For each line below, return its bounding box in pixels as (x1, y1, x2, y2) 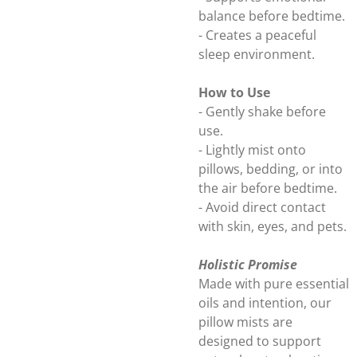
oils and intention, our (198, 294, 331, 312)
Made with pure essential (198, 275, 349, 292)
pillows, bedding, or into (198, 160, 343, 178)
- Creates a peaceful (198, 26, 316, 44)
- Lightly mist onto (198, 141, 306, 159)
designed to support (198, 332, 321, 350)
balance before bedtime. (198, 7, 348, 25)
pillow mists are (198, 313, 292, 331)
